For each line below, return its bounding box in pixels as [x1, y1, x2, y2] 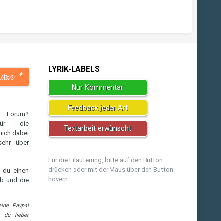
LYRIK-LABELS [48, 64, 100, 74]
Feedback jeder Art [67, 104, 128, 112]
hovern [48, 175, 68, 183]
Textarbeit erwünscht [64, 124, 132, 133]
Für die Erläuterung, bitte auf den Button [48, 156, 163, 164]
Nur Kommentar [72, 83, 124, 91]
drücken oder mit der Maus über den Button [48, 165, 173, 173]
